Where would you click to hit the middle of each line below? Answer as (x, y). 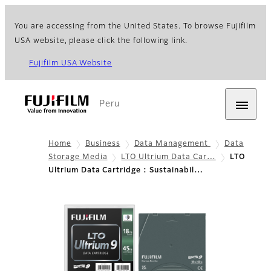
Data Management (172, 144)
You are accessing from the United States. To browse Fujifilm (135, 27)
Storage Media (78, 158)
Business (103, 144)
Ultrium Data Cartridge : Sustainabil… (126, 171)
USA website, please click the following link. (101, 41)
